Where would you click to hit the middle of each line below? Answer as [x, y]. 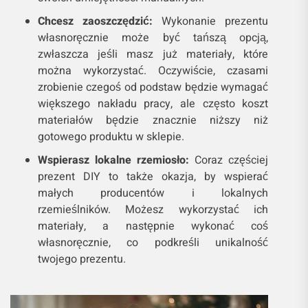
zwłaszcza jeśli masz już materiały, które [153, 55]
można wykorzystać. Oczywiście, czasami [153, 71]
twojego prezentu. [82, 260]
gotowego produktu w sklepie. [111, 137]
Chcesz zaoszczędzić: [96, 22]
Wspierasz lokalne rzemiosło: [114, 161]
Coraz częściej [229, 161]
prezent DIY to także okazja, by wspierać [153, 177]
